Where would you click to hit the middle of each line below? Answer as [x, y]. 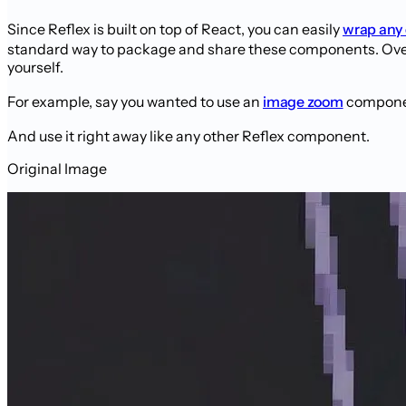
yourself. [35, 67]
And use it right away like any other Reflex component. [188, 135]
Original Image [57, 168]
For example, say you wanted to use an [135, 101]
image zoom [303, 101]
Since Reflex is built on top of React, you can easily [175, 29]
